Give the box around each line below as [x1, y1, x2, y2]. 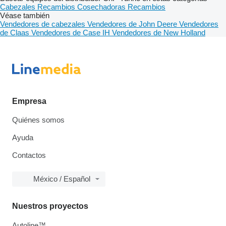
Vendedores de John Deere [87, 20, 179, 29]
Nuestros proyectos [12, 202, 88, 211]
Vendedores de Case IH [31, 28, 112, 37]
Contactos [12, 151, 46, 160]
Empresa [12, 97, 46, 106]
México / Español [33, 175, 90, 184]
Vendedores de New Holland [112, 28, 205, 37]
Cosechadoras [77, 3, 128, 12]
